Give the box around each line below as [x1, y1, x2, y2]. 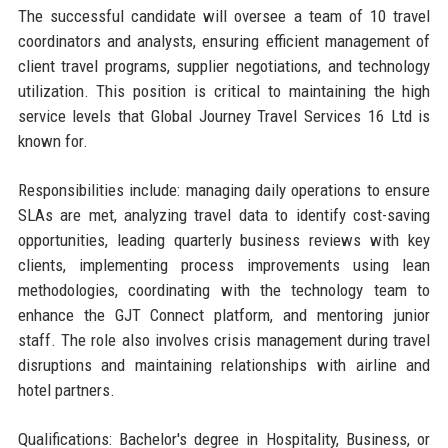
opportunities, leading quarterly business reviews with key [17, 229, 431, 250]
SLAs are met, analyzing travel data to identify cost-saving [17, 204, 431, 225]
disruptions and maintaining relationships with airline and [17, 354, 431, 375]
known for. [17, 130, 88, 151]
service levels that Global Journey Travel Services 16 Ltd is [17, 105, 431, 126]
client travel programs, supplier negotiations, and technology [17, 55, 431, 76]
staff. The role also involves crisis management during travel [17, 329, 431, 350]
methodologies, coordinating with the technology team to [17, 279, 431, 300]
